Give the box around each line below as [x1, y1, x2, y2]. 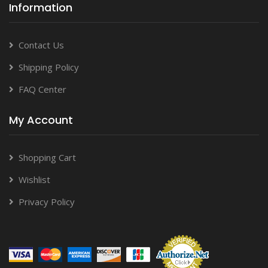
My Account [9, 112, 73, 127]
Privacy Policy [19, 195, 75, 208]
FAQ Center [19, 83, 66, 95]
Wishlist [19, 173, 50, 185]
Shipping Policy [19, 60, 79, 73]
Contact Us [19, 38, 64, 51]
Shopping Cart [19, 151, 76, 163]
